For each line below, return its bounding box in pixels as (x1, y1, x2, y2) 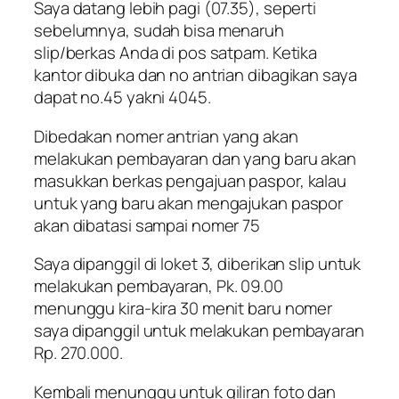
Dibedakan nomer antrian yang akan (34, 124, 298, 148)
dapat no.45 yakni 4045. (34, 85, 211, 110)
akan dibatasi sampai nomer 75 (34, 213, 261, 237)
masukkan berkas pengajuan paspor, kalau (34, 168, 347, 192)
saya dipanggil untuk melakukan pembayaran (34, 319, 364, 343)
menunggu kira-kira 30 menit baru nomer (34, 297, 333, 321)
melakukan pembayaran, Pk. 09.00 (34, 274, 283, 298)
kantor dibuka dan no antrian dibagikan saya (34, 63, 357, 87)
